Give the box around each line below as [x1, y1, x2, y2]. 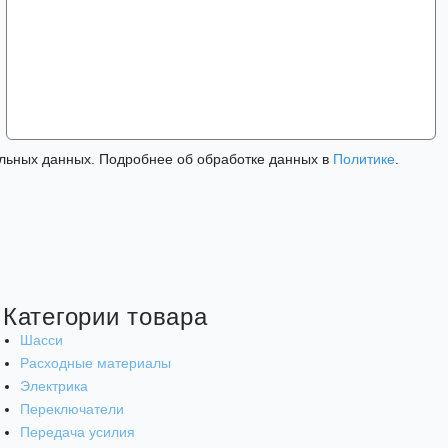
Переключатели [20, 401, 124, 418]
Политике [333, 151, 395, 167]
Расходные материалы [20, 355, 171, 372]
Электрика [20, 378, 88, 395]
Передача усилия [20, 424, 135, 441]
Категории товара [3, 297, 208, 333]
